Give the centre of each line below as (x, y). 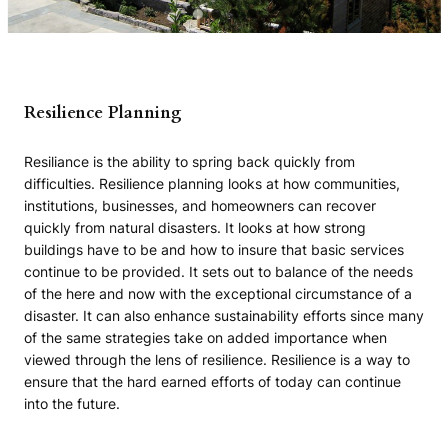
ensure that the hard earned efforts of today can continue (212, 382)
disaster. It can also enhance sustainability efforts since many (224, 316)
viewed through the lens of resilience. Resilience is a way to (217, 360)
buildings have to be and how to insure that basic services (214, 250)
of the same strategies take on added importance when (205, 338)
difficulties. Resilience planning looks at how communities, (212, 184)
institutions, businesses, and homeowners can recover (200, 206)
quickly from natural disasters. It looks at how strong (195, 228)
